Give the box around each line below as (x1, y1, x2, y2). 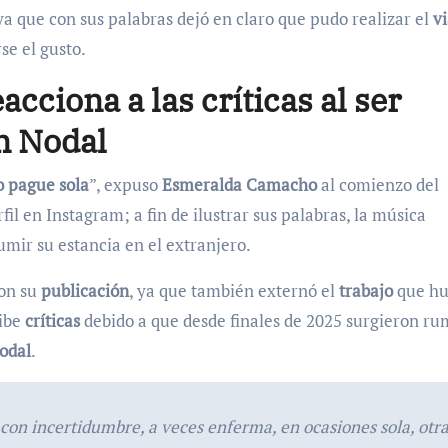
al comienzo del (321, 173, 439, 196)
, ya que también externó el (129, 279, 339, 302)
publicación (41, 279, 129, 302)
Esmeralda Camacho (162, 173, 321, 196)
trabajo (339, 279, 393, 302)
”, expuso (89, 173, 162, 196)
